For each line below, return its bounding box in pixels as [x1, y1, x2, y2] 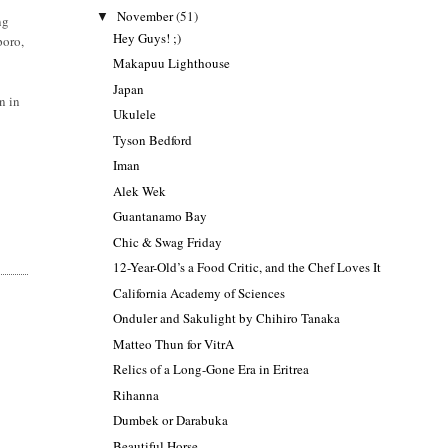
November [117, 6, 177, 25]
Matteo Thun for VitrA [113, 334, 235, 353]
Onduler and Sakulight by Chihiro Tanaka [113, 309, 341, 328]
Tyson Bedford [113, 130, 193, 149]
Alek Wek [113, 181, 167, 200]
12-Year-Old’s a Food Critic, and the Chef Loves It [113, 258, 382, 277]
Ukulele [113, 105, 157, 124]
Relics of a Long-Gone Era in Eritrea [113, 360, 310, 379]
